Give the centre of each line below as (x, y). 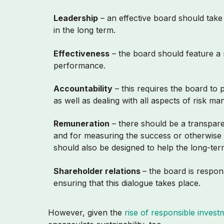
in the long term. (86, 30)
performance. (80, 65)
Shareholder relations (98, 171)
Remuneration (82, 124)
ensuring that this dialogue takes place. (128, 183)
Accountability (83, 88)
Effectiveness (82, 53)
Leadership (76, 18)
